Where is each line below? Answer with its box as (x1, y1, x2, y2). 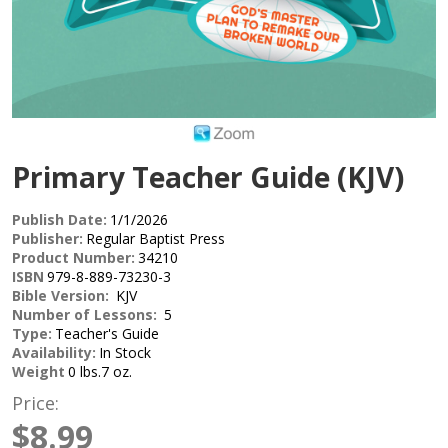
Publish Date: (12, 209, 107, 229)
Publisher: (12, 228, 83, 248)
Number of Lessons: (12, 304, 161, 324)
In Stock (99, 342, 151, 362)
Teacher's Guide (55, 323, 159, 343)
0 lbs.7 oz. (68, 361, 132, 381)
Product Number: (12, 247, 135, 267)
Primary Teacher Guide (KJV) (12, 157, 404, 196)
